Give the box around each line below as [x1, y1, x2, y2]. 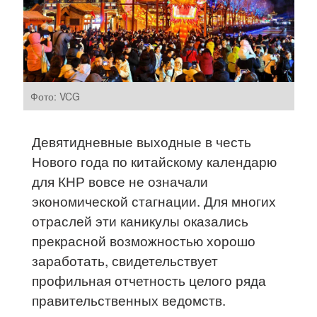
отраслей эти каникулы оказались [32, 210, 249, 230]
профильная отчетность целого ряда [32, 270, 267, 289]
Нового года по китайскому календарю [32, 151, 277, 171]
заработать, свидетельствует [32, 250, 219, 270]
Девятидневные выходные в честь [32, 131, 252, 151]
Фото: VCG [30, 88, 81, 103]
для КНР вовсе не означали [32, 171, 209, 190]
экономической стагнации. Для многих [32, 190, 277, 210]
